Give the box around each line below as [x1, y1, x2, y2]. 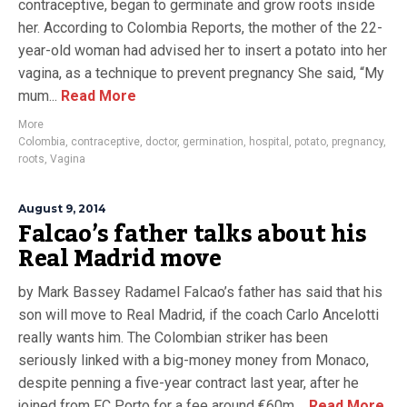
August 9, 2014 [18, 202, 106, 215]
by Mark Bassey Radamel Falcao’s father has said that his [18, 283, 382, 301]
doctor [145, 135, 177, 148]
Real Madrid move [18, 236, 222, 282]
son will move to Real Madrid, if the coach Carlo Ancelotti [18, 306, 379, 323]
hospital [249, 135, 289, 148]
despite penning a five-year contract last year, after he [18, 374, 359, 392]
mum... [18, 87, 57, 104]
